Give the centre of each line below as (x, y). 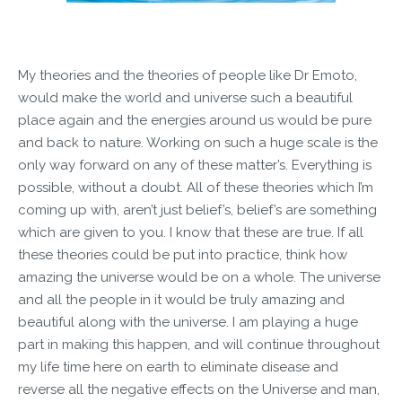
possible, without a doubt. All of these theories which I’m (196, 188)
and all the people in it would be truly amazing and (181, 300)
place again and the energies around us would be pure (195, 120)
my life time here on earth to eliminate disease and (178, 367)
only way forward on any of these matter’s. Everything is (195, 165)
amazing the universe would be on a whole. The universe (199, 277)
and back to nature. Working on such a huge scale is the (198, 143)
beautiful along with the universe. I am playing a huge (188, 322)
